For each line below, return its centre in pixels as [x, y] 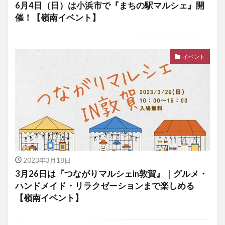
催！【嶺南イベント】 [58, 18]
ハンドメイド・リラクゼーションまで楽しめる [105, 186]
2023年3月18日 [47, 160]
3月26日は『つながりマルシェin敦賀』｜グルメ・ [111, 174]
